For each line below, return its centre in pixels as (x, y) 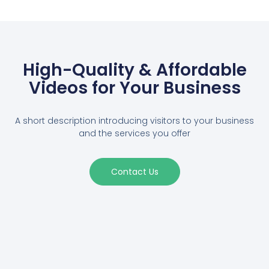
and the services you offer (134, 134)
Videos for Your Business (134, 88)
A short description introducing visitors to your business (134, 121)
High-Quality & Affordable (134, 70)
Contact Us (134, 171)
